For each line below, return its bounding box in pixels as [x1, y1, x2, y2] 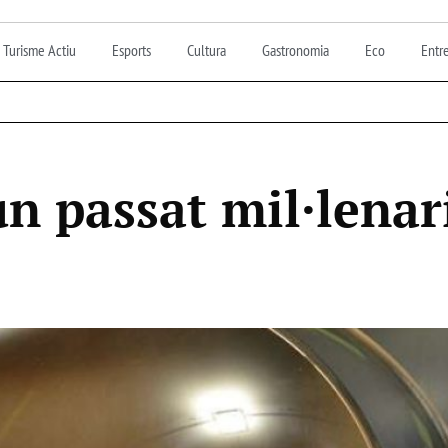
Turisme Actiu [2, 39, 76, 60]
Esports [111, 39, 151, 60]
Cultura [186, 39, 226, 60]
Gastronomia [261, 39, 329, 60]
